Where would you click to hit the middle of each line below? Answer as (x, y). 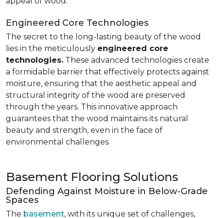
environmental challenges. (58, 142)
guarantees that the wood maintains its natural (97, 118)
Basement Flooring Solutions (92, 177)
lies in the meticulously (52, 48)
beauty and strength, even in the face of (84, 130)
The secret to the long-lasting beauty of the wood (103, 37)
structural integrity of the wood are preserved (96, 95)
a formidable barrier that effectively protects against (108, 72)
